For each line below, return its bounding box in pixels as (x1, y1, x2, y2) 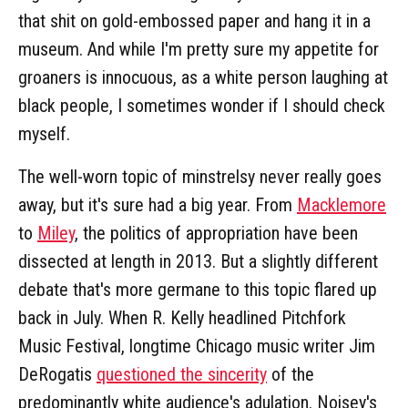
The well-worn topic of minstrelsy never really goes (18, 165, 382, 188)
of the (267, 362, 314, 385)
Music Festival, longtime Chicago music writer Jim (18, 334, 375, 357)
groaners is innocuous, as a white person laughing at (18, 66, 388, 88)
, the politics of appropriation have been (75, 221, 358, 244)
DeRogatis (18, 362, 97, 385)
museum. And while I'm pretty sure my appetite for (18, 37, 379, 60)
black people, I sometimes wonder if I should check (18, 94, 385, 117)
